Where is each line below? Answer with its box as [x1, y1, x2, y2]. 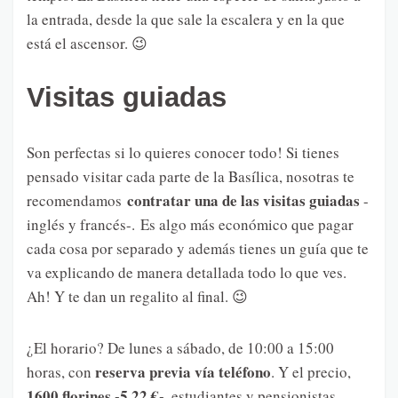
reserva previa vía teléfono [95, 360, 271, 383]
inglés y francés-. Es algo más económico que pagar [27, 213, 354, 235]
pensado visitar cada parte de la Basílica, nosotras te [27, 165, 354, 187]
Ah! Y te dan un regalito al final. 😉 [27, 285, 248, 306]
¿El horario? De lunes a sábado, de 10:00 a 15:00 [27, 337, 334, 358]
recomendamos [27, 189, 127, 211]
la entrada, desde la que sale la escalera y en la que [27, 8, 345, 29]
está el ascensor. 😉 [27, 32, 147, 53]
